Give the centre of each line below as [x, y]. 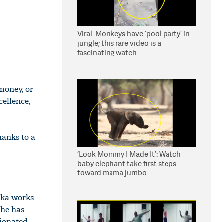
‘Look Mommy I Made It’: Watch [129, 154]
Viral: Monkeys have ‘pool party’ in [134, 33]
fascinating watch [107, 52]
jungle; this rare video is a [119, 43]
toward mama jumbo [112, 173]
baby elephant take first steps [127, 163]
